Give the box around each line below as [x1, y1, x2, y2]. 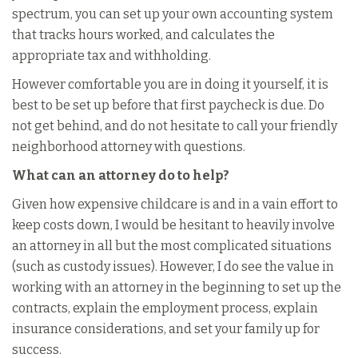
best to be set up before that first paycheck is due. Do [12, 97, 324, 113]
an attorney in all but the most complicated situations [12, 238, 332, 253]
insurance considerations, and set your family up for [12, 321, 320, 336]
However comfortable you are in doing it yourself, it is [12, 77, 328, 92]
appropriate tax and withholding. [12, 48, 211, 63]
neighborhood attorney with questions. [12, 139, 245, 154]
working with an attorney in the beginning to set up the [12, 280, 341, 295]
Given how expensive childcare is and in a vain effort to [12, 197, 338, 212]
